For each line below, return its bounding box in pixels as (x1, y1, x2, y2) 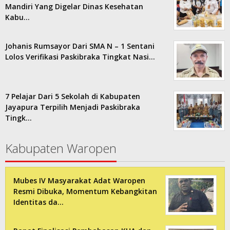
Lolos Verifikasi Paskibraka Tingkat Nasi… (5, 51, 155, 62)
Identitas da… (13, 197, 64, 207)
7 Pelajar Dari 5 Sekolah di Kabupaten (5, 91, 140, 101)
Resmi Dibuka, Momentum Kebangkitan (13, 186, 157, 196)
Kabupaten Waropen (5, 139, 117, 157)
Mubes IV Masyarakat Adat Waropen (13, 175, 145, 185)
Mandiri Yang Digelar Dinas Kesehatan (5, 1, 143, 11)
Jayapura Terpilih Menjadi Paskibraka (5, 102, 140, 112)
